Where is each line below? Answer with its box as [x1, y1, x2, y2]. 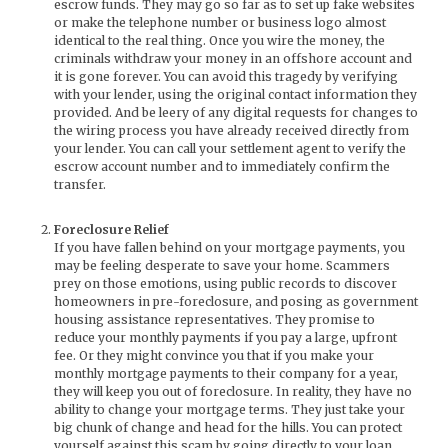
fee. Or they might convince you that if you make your [54, 348, 374, 364]
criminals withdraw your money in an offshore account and [54, 51, 412, 67]
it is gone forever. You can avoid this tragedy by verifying [54, 69, 398, 85]
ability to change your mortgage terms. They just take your [54, 402, 405, 418]
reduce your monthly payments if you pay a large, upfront [54, 330, 397, 346]
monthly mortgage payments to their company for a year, [54, 366, 398, 382]
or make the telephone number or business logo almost [54, 15, 386, 31]
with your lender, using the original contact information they [54, 87, 417, 103]
